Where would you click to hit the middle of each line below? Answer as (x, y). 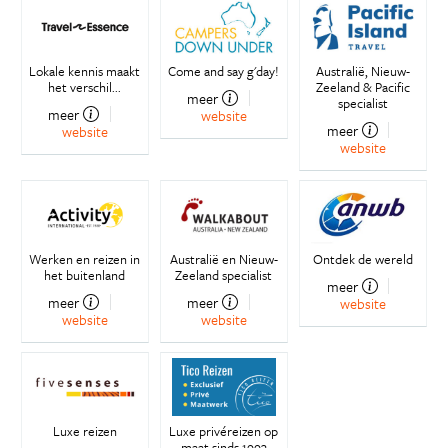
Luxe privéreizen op (224, 430)
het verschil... (85, 86)
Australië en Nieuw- (223, 258)
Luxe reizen (84, 430)
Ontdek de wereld (363, 258)
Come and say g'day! (224, 70)
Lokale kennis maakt (85, 70)
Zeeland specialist (224, 274)
